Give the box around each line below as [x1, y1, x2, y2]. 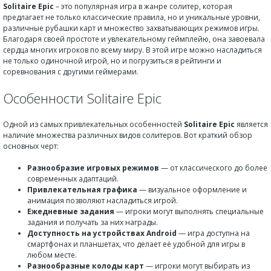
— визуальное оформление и [137, 184, 247, 195]
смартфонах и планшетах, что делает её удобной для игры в [27, 239, 245, 249]
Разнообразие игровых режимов [27, 163, 159, 173]
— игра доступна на [177, 228, 250, 238]
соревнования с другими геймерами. [3, 66, 139, 77]
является [235, 119, 268, 129]
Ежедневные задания [27, 206, 114, 217]
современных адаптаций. [27, 174, 119, 184]
